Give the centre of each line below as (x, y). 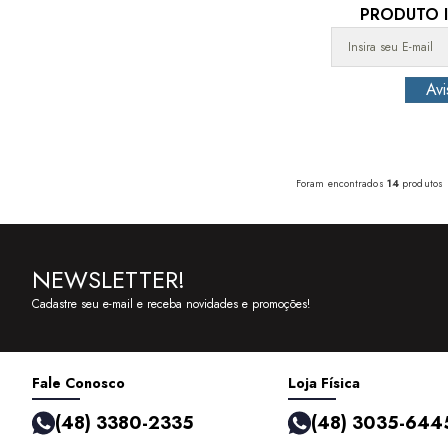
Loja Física (324, 382)
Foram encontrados (341, 183)
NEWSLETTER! (108, 279)
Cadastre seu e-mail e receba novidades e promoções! (171, 303)
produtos (421, 183)
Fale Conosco (78, 382)
